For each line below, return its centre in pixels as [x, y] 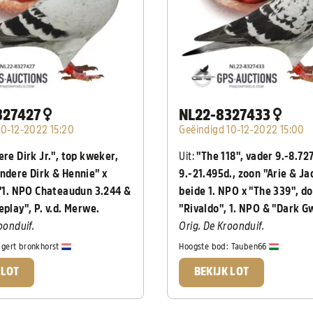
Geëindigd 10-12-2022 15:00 [242, 130]
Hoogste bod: [205, 246]
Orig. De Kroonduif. [221, 227]
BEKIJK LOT [221, 272]
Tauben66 [250, 246]
